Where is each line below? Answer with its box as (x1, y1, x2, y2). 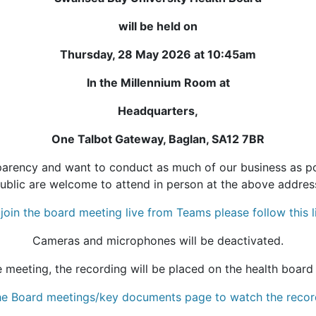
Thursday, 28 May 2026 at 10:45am (60, 47, 256, 61)
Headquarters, (118, 103, 198, 118)
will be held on (119, 18, 197, 33)
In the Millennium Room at (86, 75, 230, 90)
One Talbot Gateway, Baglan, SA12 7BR (51, 131, 265, 146)
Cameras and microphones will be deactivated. (32, 233, 284, 248)
